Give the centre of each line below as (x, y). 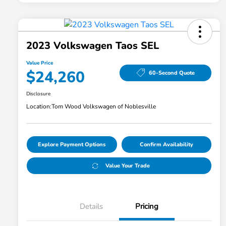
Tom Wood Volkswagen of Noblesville (104, 107)
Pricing (147, 207)
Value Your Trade (127, 166)
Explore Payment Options (72, 145)
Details (91, 207)
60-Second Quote (172, 73)
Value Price (40, 63)
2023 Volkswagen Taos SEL (93, 46)
